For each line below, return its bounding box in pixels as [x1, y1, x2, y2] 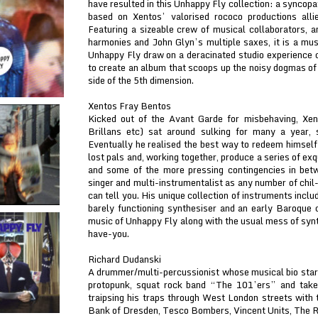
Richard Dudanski [88, 251, 161, 267]
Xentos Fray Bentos [88, 98, 171, 114]
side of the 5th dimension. [88, 72, 194, 88]
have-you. [88, 226, 129, 241]
